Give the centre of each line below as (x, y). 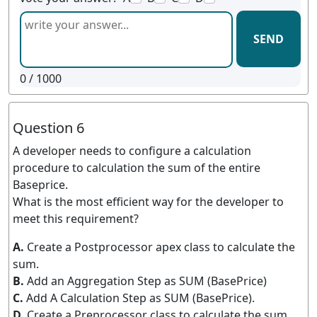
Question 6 (48, 128)
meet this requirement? (76, 219)
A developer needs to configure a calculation (132, 151)
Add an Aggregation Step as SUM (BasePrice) (147, 281)
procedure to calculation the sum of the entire (137, 168)
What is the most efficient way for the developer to (148, 202)
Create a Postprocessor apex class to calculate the (161, 247)
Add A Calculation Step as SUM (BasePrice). (140, 298)
